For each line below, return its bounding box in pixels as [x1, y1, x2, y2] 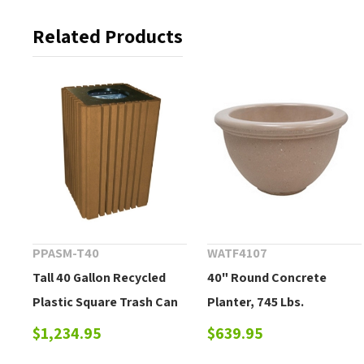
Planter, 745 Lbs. [207, 292, 305, 310]
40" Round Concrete [207, 268, 327, 286]
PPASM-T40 [32, 244, 100, 262]
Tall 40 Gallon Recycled [32, 268, 167, 286]
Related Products [32, 23, 184, 49]
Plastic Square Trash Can [32, 292, 179, 310]
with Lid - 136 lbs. [32, 317, 132, 335]
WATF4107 [207, 244, 268, 262]
